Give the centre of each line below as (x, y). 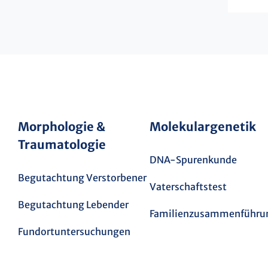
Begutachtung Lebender (73, 204)
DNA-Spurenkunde (193, 159)
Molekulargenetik (203, 126)
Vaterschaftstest (188, 186)
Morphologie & (62, 126)
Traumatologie (62, 144)
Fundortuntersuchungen (74, 231)
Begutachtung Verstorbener (82, 177)
